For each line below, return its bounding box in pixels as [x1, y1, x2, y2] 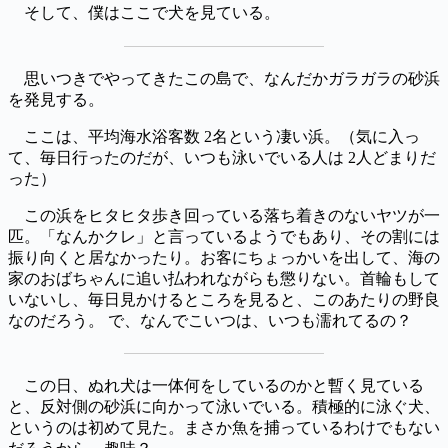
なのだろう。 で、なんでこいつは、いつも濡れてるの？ [8, 311, 412, 329]
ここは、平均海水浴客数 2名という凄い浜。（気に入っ [24, 127, 420, 145]
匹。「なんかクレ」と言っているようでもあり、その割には [8, 227, 440, 245]
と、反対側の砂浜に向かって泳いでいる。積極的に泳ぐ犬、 [8, 397, 440, 415]
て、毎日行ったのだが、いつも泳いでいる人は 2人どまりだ [8, 148, 436, 166]
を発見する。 [8, 90, 104, 108]
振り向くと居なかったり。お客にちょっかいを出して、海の [8, 248, 440, 266]
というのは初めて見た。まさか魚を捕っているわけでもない [8, 418, 440, 436]
